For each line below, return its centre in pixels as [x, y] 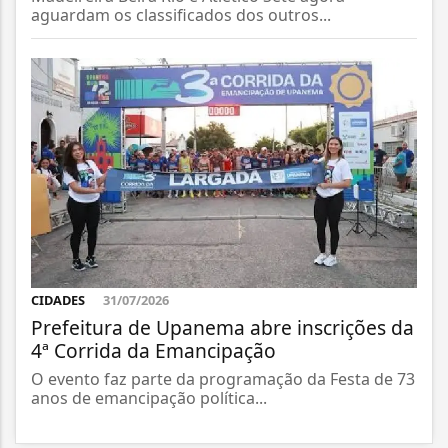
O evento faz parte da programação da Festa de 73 [223, 379]
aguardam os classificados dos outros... [181, 14]
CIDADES [59, 300]
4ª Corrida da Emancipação [153, 351]
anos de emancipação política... [149, 398]
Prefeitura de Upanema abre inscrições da [222, 328]
